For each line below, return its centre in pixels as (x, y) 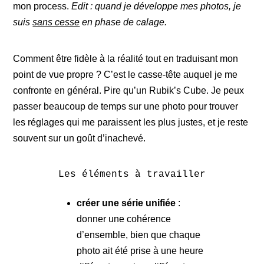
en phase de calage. (123, 22)
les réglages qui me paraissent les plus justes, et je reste (131, 122)
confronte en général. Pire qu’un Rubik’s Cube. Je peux (129, 90)
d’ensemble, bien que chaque (138, 235)
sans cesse (56, 22)
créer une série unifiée (126, 203)
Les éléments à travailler (132, 174)
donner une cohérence (123, 219)
